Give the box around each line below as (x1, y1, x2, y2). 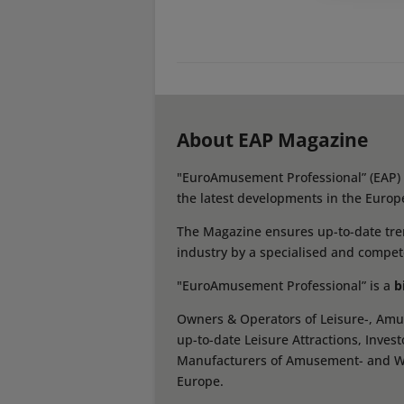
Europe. (177, 372, 224, 390)
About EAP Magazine (177, 127, 368, 153)
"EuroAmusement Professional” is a (177, 277, 394, 295)
